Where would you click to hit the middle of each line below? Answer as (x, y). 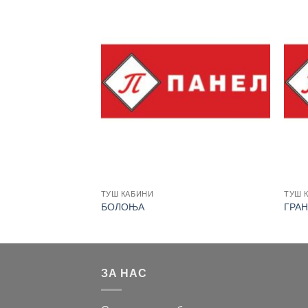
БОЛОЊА (122, 207)
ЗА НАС (124, 273)
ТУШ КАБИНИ (127, 194)
